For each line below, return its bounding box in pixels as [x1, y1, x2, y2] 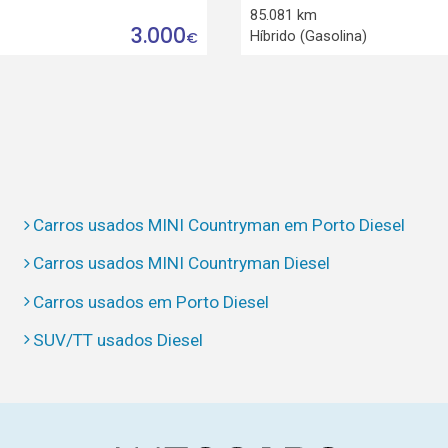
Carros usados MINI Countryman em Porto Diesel [33, 215, 406, 236]
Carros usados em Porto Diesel [33, 291, 270, 312]
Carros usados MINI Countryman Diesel [33, 253, 331, 274]
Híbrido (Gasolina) [249, 26, 367, 45]
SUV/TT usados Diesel [33, 329, 204, 350]
